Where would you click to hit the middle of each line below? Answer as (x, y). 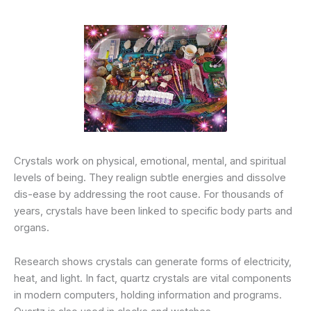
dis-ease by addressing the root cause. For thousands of (149, 194)
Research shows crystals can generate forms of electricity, (153, 261)
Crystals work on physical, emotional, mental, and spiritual (150, 161)
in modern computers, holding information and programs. (148, 295)
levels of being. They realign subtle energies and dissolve (150, 177)
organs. (32, 227)
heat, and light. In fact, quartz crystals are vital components (153, 278)
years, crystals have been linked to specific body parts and (153, 211)
